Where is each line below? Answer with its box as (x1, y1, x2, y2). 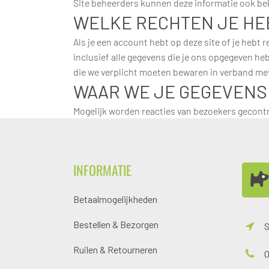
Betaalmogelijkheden (73, 193, 157, 205)
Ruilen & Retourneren (73, 244, 157, 255)
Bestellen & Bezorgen (73, 219, 159, 230)
